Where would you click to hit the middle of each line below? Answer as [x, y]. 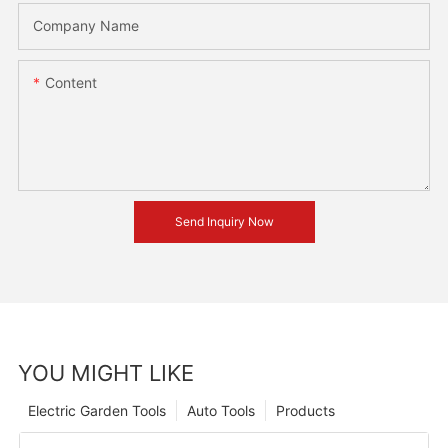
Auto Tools [220, 411]
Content [70, 82]
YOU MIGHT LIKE [105, 373]
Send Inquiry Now [224, 221]
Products [305, 411]
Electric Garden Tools [96, 411]
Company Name [85, 25]
